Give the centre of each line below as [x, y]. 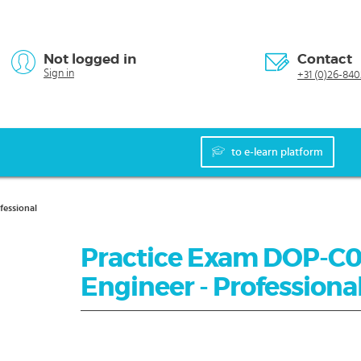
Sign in [59, 73]
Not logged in [90, 59]
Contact [325, 59]
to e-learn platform [277, 153]
